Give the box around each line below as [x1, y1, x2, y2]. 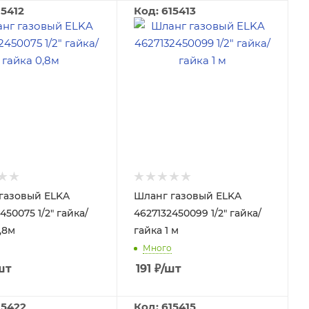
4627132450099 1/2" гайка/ [133, 206, 261, 219]
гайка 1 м [133, 223, 179, 237]
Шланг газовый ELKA [133, 189, 241, 202]
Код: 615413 [133, 4, 196, 17]
